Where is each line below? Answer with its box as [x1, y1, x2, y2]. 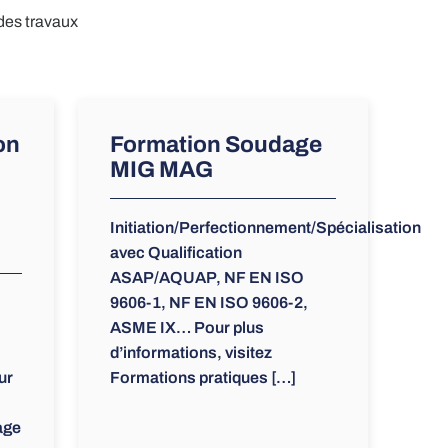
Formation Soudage [109, 132, 322, 158]
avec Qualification [109, 244, 242, 262]
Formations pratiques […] [109, 369, 296, 387]
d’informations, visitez [109, 344, 272, 362]
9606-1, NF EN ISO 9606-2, [109, 294, 308, 312]
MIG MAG [109, 157, 213, 183]
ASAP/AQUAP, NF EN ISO [109, 269, 304, 287]
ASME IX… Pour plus [109, 319, 264, 337]
